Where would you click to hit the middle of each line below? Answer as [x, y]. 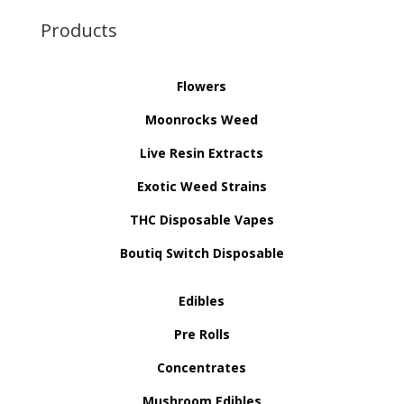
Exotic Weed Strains [202, 186]
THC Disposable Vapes [202, 219]
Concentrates [202, 367]
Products [78, 30]
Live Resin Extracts [202, 152]
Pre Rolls [202, 334]
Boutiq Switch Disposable [202, 252]
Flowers [202, 86]
